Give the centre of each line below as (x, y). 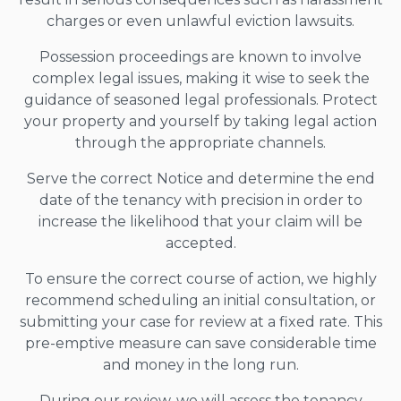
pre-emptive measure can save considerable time (200, 343)
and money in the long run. (200, 364)
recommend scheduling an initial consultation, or (200, 300)
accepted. (200, 243)
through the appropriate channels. (200, 142)
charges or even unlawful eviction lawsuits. (200, 21)
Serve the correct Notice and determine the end (200, 178)
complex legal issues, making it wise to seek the (200, 78)
